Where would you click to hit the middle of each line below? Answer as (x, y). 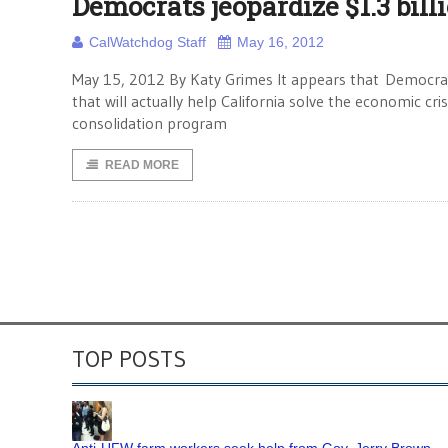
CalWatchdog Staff (147, 42)
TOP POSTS (129, 358)
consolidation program (149, 123)
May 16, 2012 (280, 42)
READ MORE (142, 165)
